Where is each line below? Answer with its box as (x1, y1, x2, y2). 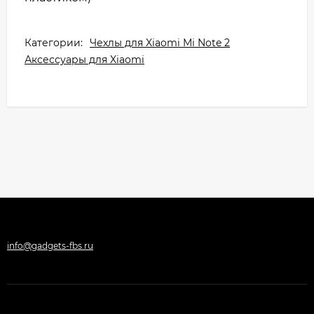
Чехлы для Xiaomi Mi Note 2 (90, 36, 230, 49)
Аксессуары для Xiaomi (25, 53, 144, 66)
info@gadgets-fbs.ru (7, 240, 93, 251)
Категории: (25, 36, 83, 49)
